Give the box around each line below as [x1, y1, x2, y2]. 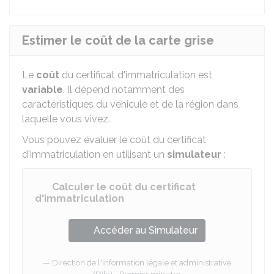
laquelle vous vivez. [22, 113, 110, 125]
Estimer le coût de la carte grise [22, 33, 214, 48]
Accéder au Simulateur [94, 224, 198, 236]
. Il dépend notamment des [63, 84, 185, 95]
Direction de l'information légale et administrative [52, 258, 231, 267]
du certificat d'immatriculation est [62, 69, 212, 81]
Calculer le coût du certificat [52, 181, 196, 193]
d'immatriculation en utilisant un [22, 149, 167, 160]
